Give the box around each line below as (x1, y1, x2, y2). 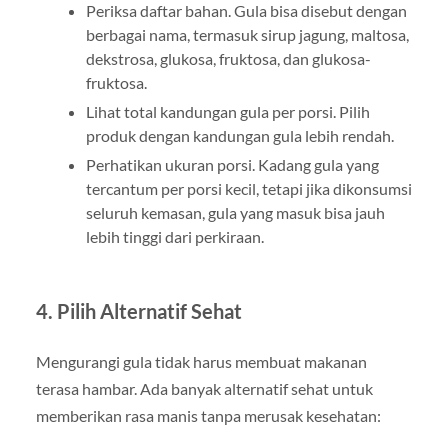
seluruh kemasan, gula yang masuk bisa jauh (85, 202, 385, 222)
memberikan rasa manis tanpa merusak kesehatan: (35, 405, 381, 425)
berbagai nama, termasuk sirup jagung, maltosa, (85, 24, 409, 44)
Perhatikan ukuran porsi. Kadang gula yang (85, 154, 379, 174)
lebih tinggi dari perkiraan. (85, 226, 264, 246)
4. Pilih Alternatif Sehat (35, 298, 242, 323)
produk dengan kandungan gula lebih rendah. (85, 125, 394, 145)
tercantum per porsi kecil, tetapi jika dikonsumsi (85, 178, 412, 198)
